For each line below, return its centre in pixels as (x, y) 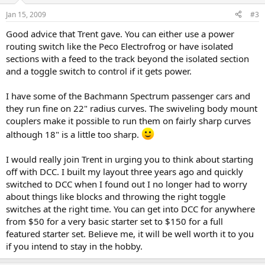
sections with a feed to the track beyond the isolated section (127, 58)
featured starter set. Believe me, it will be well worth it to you (130, 233)
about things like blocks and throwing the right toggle (116, 196)
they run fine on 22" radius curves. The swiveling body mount (132, 108)
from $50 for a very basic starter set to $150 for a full (114, 221)
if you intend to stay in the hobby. (74, 246)
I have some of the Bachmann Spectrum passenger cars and (128, 96)
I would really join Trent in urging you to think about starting (130, 159)
